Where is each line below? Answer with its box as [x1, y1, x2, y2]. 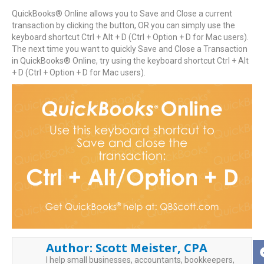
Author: [46, 240, 96, 256]
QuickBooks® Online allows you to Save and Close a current [12, 9, 232, 18]
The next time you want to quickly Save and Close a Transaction [12, 44, 247, 54]
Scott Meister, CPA [95, 240, 208, 256]
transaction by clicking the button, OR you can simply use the [12, 21, 235, 30]
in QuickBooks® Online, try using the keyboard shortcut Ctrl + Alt [12, 56, 249, 65]
